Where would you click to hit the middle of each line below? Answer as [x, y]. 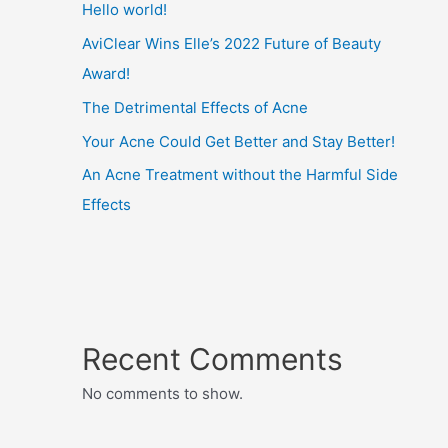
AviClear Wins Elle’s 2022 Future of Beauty [232, 44]
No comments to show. [163, 394]
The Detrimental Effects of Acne [195, 107]
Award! [106, 74]
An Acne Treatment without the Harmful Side [240, 175]
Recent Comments [213, 359]
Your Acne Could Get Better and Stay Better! [239, 141]
